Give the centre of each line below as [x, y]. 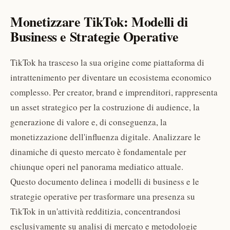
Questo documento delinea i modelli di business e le [105, 182]
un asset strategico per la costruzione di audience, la [105, 107]
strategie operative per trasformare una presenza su [103, 197]
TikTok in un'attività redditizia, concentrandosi [95, 212]
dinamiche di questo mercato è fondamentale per [98, 152]
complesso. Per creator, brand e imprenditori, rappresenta [114, 92]
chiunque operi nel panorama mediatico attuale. [97, 167]
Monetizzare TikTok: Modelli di [99, 21]
